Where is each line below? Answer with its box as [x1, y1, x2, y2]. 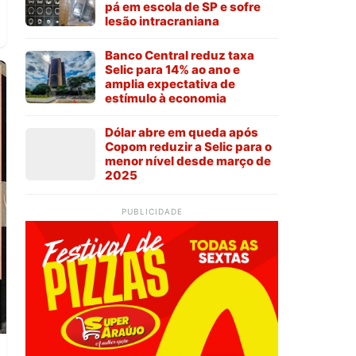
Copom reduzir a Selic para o [105, 139, 272, 155]
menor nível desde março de [105, 153, 271, 169]
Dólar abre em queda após [105, 125, 258, 141]
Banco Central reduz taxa [105, 48, 254, 64]
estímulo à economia [105, 91, 226, 106]
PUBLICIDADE [121, 207, 183, 217]
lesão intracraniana [105, 14, 219, 29]
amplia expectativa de [105, 76, 235, 92]
